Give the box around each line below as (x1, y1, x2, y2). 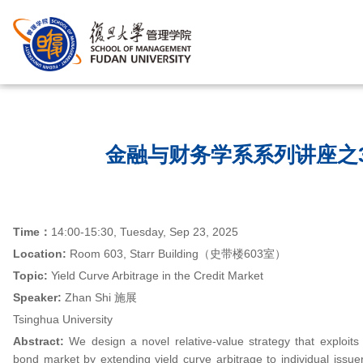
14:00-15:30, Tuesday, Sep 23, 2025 (51, 225, 238, 238)
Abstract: (13, 335, 64, 348)
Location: (13, 247, 70, 260)
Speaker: (13, 291, 62, 304)
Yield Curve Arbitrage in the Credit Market (51, 269, 263, 282)
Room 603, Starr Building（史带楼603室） (70, 247, 286, 260)
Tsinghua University (13, 313, 116, 326)
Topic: (13, 269, 51, 282)
